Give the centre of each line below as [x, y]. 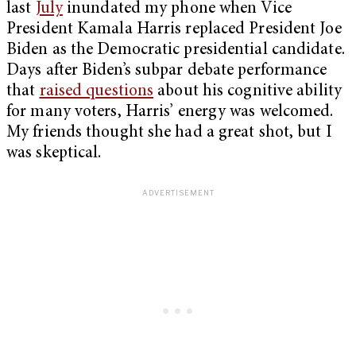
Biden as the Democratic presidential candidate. [176, 51]
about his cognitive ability [248, 92]
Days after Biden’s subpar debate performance [167, 72]
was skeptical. [54, 154]
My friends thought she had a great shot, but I [169, 133]
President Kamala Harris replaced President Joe [174, 30]
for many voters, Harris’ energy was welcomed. [170, 113]
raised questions [97, 92]
